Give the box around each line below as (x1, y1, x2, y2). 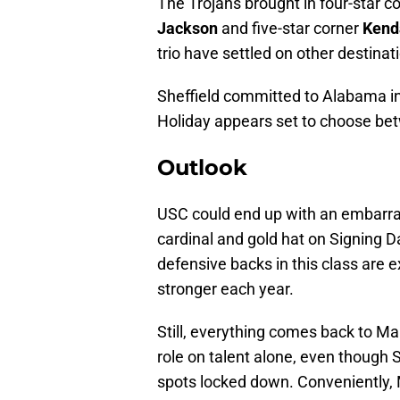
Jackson (157, 19, 218, 38)
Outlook (157, 154, 247, 181)
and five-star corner (218, 19, 362, 38)
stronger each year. (157, 279, 294, 299)
